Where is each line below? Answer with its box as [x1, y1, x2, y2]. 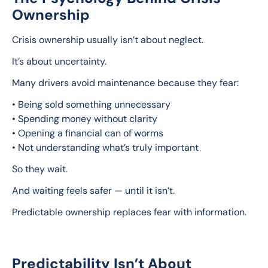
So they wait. [12, 163, 68, 176]
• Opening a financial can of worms [12, 127, 163, 140]
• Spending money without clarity [12, 112, 157, 126]
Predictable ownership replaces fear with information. [12, 206, 246, 219]
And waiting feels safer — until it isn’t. [12, 184, 175, 197]
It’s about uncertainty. [12, 55, 106, 68]
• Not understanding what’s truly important [12, 141, 199, 154]
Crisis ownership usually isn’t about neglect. [12, 33, 203, 47]
